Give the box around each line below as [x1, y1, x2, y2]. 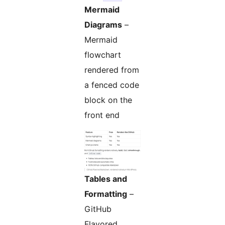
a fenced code [84, 79, 139, 90]
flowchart [84, 49, 121, 60]
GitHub [84, 203, 111, 214]
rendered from [84, 64, 139, 75]
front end [84, 109, 120, 120]
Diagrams [84, 19, 122, 30]
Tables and [84, 173, 127, 184]
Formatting [84, 188, 127, 199]
